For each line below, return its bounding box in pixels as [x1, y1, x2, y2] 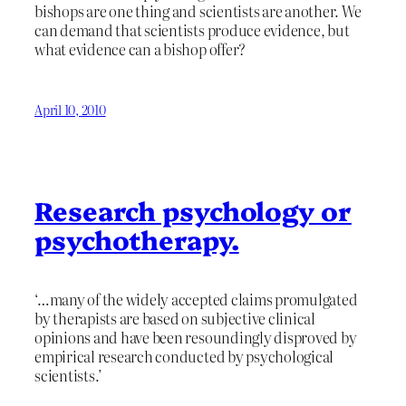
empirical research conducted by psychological [34, 345, 334, 367]
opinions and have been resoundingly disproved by [34, 326, 357, 348]
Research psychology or [34, 192, 352, 228]
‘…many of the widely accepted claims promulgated [34, 288, 358, 310]
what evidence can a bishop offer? [34, 38, 246, 61]
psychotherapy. [34, 221, 239, 257]
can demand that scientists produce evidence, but [34, 19, 350, 42]
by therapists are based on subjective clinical [34, 307, 315, 329]
